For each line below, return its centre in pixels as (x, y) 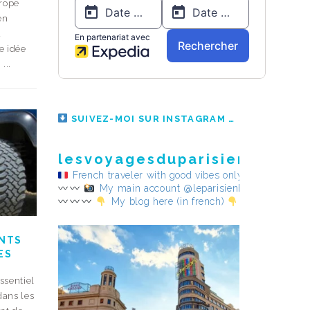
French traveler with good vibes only (158, 175)
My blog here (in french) (168, 202)
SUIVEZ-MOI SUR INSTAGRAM (148, 119)
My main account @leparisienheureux (188, 189)
